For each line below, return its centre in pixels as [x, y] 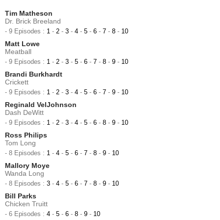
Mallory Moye [27, 166]
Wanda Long [25, 174]
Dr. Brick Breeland [33, 21]
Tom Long [20, 143]
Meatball [18, 52]
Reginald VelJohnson [41, 105]
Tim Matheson [29, 14]
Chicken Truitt [26, 204]
